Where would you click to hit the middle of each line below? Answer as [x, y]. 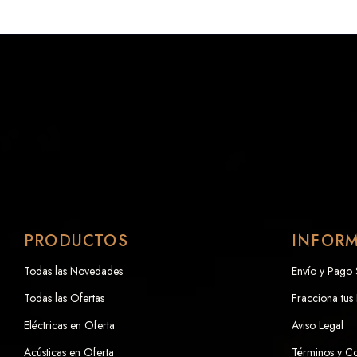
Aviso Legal [318, 325]
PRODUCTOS [76, 241]
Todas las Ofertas [64, 298]
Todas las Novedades [73, 271]
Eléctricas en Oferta [69, 325]
